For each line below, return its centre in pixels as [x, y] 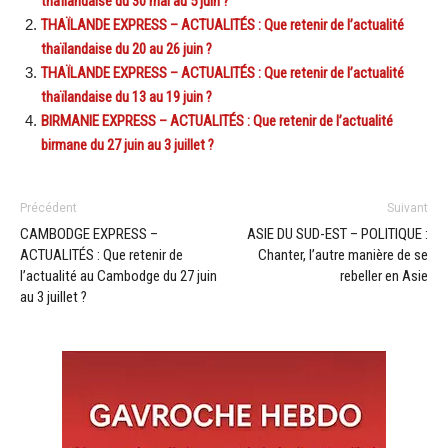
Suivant [407, 207]
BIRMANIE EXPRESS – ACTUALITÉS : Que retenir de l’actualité [217, 120]
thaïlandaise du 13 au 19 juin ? [126, 96]
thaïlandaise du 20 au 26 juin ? [126, 48]
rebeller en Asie [384, 275]
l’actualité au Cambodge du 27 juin [118, 275]
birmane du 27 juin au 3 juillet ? [127, 144]
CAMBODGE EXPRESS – [89, 233]
